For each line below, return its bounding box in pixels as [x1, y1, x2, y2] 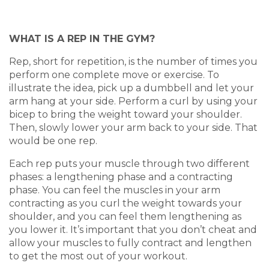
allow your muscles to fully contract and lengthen [9, 237, 252, 249]
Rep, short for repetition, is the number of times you [9, 56, 258, 67]
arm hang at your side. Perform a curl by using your [9, 95, 258, 107]
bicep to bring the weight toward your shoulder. [9, 109, 242, 120]
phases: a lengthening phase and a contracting [9, 171, 233, 183]
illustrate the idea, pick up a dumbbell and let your [9, 82, 254, 94]
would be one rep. [9, 135, 97, 147]
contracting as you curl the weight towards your [9, 198, 242, 209]
